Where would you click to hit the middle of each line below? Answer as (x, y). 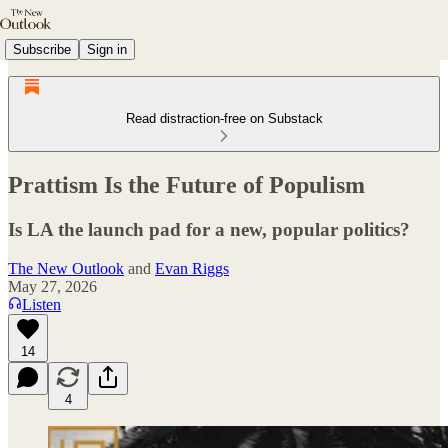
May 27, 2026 (52, 286)
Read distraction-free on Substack (224, 118)
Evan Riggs (192, 268)
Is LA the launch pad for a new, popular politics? (209, 229)
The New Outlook (66, 268)
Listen (41, 304)
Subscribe (42, 49)
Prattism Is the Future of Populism (186, 184)
